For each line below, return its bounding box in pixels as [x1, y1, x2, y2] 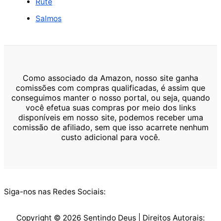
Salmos [35, 14, 62, 24]
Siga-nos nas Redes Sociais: [4, 186, 106, 196]
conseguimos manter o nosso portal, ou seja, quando [11, 93, 210, 103]
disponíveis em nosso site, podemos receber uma [18, 112, 203, 123]
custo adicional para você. [61, 132, 160, 143]
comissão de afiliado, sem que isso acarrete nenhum [12, 122, 209, 133]
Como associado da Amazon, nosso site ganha [23, 73, 198, 83]
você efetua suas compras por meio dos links [25, 103, 196, 113]
